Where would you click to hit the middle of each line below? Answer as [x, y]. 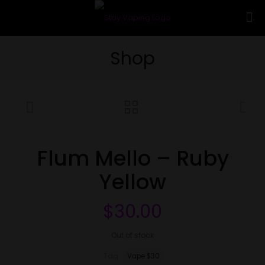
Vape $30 [143, 256]
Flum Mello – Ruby [132, 158]
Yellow [132, 182]
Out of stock [132, 235]
